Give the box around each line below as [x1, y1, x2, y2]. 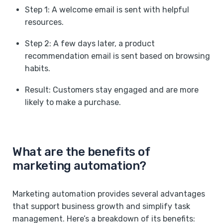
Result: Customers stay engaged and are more [25, 85, 199, 95]
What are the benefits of [12, 144, 150, 159]
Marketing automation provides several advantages [12, 189, 205, 199]
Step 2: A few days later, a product [25, 38, 155, 48]
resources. [25, 17, 64, 27]
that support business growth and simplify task [12, 201, 190, 211]
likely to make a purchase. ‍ [25, 97, 123, 107]
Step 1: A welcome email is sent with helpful [25, 4, 189, 14]
